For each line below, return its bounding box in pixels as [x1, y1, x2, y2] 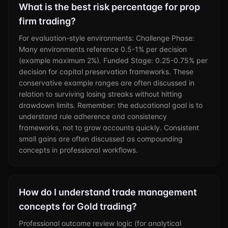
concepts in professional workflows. [19, 146, 138, 154]
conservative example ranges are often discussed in [19, 78, 194, 87]
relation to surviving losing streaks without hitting [19, 90, 182, 98]
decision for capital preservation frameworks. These [19, 67, 193, 76]
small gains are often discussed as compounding [19, 134, 183, 143]
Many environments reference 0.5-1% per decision [19, 45, 187, 53]
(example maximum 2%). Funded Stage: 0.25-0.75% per [19, 56, 208, 65]
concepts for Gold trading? [19, 201, 137, 212]
